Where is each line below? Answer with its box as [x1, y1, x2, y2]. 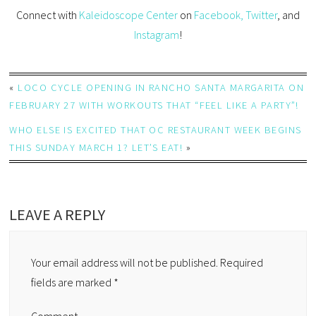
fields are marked [31, 275, 114, 290]
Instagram [133, 28, 179, 42]
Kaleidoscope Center [78, 8, 178, 23]
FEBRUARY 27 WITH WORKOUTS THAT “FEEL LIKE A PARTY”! [9, 99, 299, 112]
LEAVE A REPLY [9, 205, 106, 225]
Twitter [245, 8, 277, 23]
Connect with [16, 8, 79, 23]
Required [218, 255, 264, 270]
